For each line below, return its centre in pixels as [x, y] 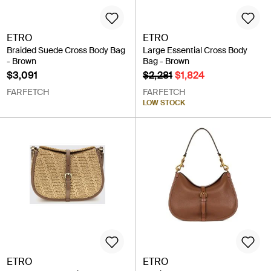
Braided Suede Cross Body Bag [66, 50]
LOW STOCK [164, 103]
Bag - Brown [166, 61]
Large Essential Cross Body [195, 50]
